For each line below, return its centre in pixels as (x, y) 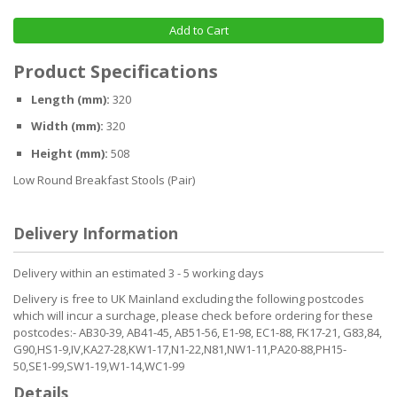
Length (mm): (70, 99)
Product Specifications (116, 71)
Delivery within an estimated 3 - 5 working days (139, 273)
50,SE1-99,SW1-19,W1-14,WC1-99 (99, 366)
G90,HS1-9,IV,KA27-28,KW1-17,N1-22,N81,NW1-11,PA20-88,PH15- (180, 350)
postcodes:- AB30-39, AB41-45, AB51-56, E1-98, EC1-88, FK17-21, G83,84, (198, 333)
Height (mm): (70, 153)
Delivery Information (96, 234)
